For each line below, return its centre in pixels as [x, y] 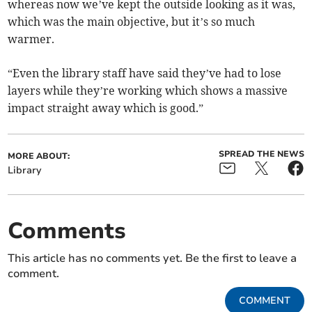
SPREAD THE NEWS [261, 154]
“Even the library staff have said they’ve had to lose [145, 73]
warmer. [31, 39]
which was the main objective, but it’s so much [132, 21]
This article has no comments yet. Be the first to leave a [153, 258]
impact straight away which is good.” [106, 108]
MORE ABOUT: [39, 156]
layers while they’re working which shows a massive [148, 90]
